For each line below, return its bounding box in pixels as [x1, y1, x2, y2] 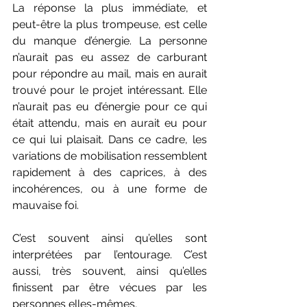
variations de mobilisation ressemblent [12, 149, 207, 163]
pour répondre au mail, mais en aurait [12, 67, 207, 81]
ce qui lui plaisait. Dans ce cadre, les [12, 133, 207, 147]
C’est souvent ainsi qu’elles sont [12, 232, 207, 245]
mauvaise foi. [12, 199, 79, 212]
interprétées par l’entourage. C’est [12, 248, 207, 262]
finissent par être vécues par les [12, 281, 207, 295]
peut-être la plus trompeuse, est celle [12, 18, 207, 32]
